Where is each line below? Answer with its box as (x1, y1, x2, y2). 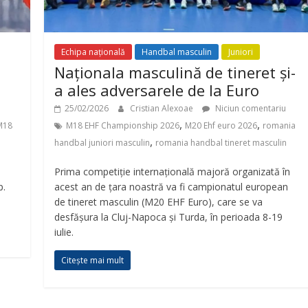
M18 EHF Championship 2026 (66, 120, 180, 132)
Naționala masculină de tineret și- (54, 62, 296, 83)
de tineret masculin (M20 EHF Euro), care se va (54, 195, 263, 209)
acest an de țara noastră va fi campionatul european (54, 180, 289, 194)
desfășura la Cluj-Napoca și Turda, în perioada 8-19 (54, 210, 283, 224)
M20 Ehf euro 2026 (185, 120, 258, 132)
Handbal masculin (142, 46, 212, 58)
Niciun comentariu (213, 102, 287, 115)
